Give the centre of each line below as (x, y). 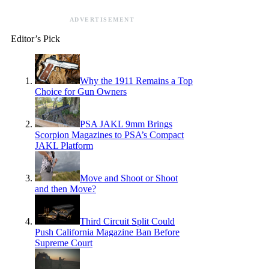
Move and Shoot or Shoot (129, 178)
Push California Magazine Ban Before (107, 232)
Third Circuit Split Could (127, 222)
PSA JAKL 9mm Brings (126, 124)
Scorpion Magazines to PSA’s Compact (109, 135)
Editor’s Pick (35, 39)
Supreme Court (64, 243)
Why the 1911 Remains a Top (136, 81)
